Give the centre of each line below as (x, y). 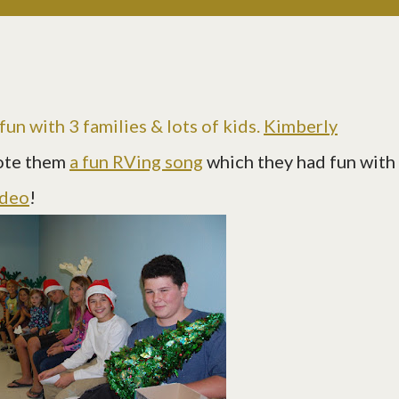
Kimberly (301, 126)
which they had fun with (299, 162)
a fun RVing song (136, 162)
